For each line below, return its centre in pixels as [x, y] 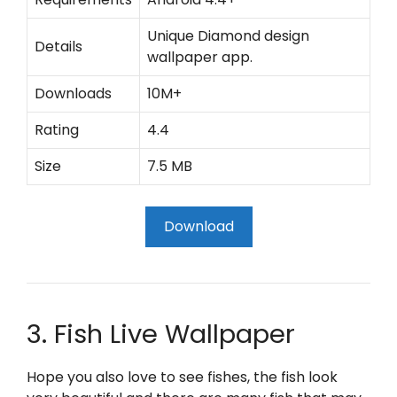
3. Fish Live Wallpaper [161, 334]
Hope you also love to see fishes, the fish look [182, 377]
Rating [57, 130]
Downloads [73, 93]
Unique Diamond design [228, 36]
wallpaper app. [200, 57]
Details [58, 47]
